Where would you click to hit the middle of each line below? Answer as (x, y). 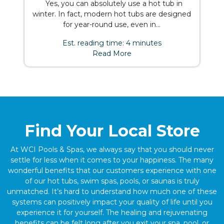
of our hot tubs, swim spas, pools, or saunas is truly (112, 181)
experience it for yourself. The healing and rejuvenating (112, 212)
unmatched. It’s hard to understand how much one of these (112, 191)
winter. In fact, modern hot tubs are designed (112, 14)
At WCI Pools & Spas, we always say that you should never (112, 149)
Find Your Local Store (112, 131)
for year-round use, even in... (112, 24)
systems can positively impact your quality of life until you (112, 202)
